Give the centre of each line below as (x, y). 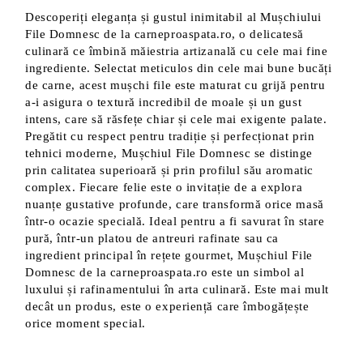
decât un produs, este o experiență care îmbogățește (167, 306)
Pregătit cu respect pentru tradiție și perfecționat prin (170, 136)
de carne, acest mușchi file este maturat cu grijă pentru (175, 85)
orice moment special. (85, 323)
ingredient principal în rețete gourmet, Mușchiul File (169, 255)
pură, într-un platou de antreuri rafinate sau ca (152, 238)
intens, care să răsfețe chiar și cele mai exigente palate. (176, 119)
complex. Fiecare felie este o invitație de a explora (164, 187)
